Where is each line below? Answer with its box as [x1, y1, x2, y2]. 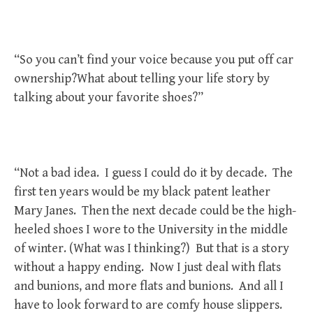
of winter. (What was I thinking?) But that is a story [14, 241, 289, 256]
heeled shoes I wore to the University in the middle [14, 222, 288, 237]
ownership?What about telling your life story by [14, 71, 270, 86]
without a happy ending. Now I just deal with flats [14, 260, 281, 275]
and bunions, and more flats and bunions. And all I [14, 279, 284, 293]
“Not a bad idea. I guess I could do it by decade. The [14, 166, 293, 180]
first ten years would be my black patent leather [14, 184, 270, 199]
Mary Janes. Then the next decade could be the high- [14, 203, 296, 218]
